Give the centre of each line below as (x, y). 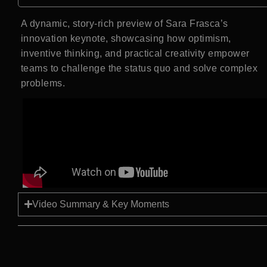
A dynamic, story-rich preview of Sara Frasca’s (125, 23)
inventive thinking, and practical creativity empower (135, 53)
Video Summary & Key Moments (101, 204)
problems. (43, 83)
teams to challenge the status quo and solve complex (139, 68)
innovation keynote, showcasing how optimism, (126, 38)
